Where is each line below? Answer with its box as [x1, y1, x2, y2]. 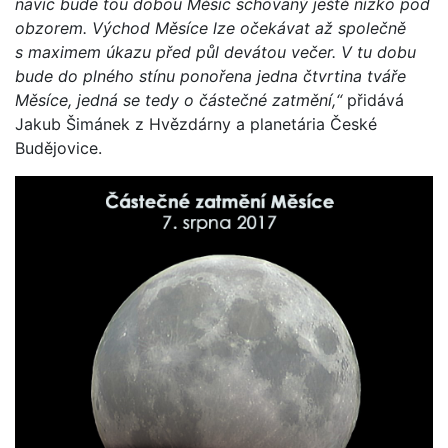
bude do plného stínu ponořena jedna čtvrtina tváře [15, 65, 406, 86]
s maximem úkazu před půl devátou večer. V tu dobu [15, 41, 416, 62]
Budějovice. [15, 137, 102, 158]
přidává [347, 89, 404, 110]
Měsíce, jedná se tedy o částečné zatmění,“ [15, 89, 347, 110]
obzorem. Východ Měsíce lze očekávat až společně [15, 17, 406, 38]
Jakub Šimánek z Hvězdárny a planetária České [15, 113, 377, 134]
